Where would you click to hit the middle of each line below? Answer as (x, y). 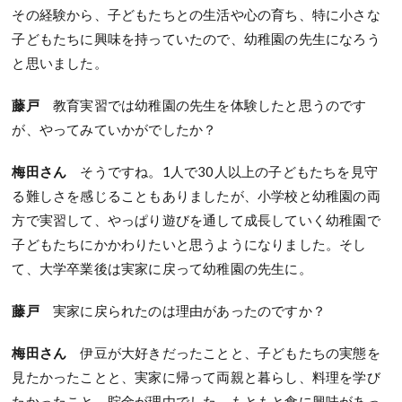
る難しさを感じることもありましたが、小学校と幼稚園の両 (196, 196)
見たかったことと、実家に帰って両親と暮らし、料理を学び (196, 377)
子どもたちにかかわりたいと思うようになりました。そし (189, 245)
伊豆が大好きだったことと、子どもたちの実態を (230, 353)
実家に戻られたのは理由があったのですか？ (190, 311)
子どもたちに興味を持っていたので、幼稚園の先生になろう (196, 39)
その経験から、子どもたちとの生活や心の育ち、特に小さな (196, 15)
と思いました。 (60, 63)
